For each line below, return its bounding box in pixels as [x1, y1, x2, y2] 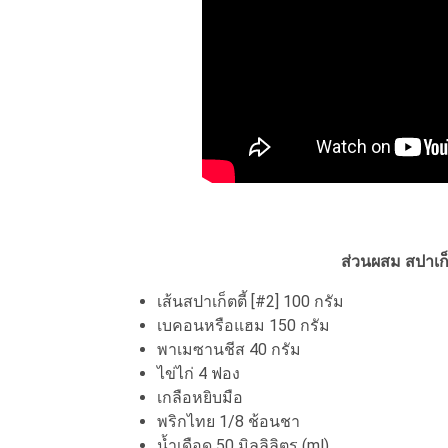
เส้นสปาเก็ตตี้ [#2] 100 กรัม [157, 291, 344, 311]
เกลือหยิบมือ [157, 387, 243, 407]
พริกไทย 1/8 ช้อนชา [157, 411, 300, 431]
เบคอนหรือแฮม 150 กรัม [157, 315, 330, 335]
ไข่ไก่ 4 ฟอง [157, 363, 240, 383]
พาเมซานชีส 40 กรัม [157, 339, 301, 359]
